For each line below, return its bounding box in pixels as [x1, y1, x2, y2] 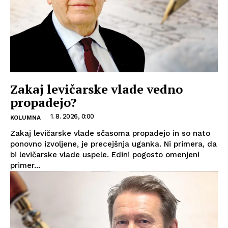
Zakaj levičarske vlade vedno [10, 80, 183, 97]
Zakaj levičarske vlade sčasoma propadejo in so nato [10, 128, 210, 138]
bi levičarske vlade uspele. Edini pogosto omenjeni [10, 150, 199, 159]
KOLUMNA [10, 113, 41, 121]
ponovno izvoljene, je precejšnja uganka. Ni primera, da [10, 139, 217, 149]
